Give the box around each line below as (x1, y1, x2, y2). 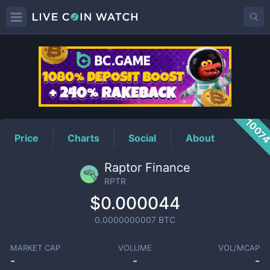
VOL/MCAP (218, 243, 260, 253)
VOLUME (118, 243, 152, 253)
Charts (67, 131, 100, 144)
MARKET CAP (10, 243, 60, 253)
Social (128, 131, 157, 144)
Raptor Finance (104, 160, 190, 175)
